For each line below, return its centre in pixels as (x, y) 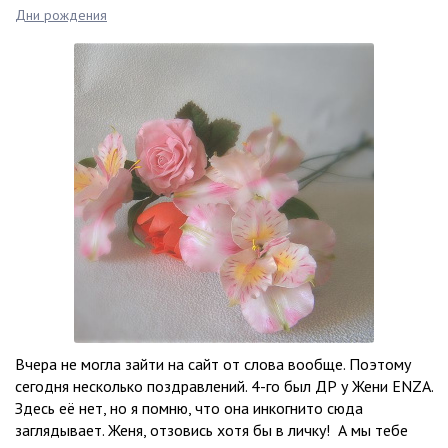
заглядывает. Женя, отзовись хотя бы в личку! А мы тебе (211, 430)
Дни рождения (61, 15)
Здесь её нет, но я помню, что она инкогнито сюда (189, 408)
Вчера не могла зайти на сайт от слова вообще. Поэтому (213, 364)
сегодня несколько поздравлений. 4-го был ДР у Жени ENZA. (224, 386)
